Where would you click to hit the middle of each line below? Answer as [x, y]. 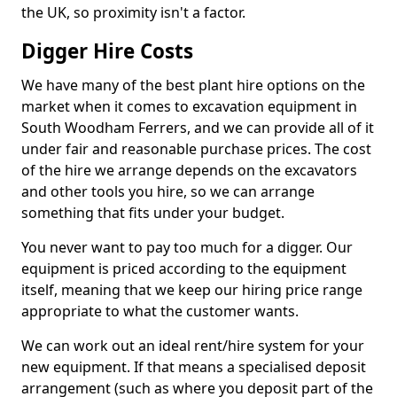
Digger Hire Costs [107, 51]
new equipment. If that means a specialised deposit [194, 367]
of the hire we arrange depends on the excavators [189, 171]
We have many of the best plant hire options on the [193, 86]
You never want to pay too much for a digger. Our [187, 248]
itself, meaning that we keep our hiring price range [192, 290]
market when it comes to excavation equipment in [189, 107]
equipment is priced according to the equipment [184, 269]
